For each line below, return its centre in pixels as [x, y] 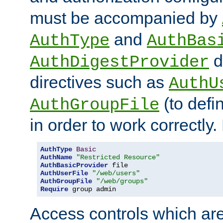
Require [54, 189]
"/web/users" [116, 173]
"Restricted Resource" [118, 158]
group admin [92, 189]
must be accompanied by [126, 18]
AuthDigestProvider [119, 62]
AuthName [56, 158]
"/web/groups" [122, 181]
